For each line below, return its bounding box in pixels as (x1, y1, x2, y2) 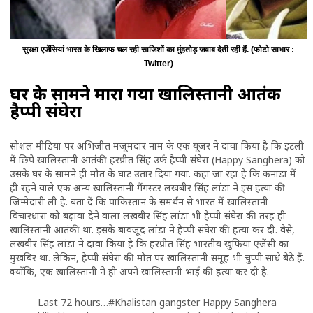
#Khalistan (108, 296, 156, 310)
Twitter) (143, 59, 173, 69)
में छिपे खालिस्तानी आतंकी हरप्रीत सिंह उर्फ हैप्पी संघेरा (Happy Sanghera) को (9, 153, 305, 167)
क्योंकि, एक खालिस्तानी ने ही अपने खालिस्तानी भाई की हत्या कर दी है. (9, 265, 272, 279)
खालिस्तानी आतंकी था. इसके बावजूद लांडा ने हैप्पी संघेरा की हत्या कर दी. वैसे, (9, 223, 295, 237)
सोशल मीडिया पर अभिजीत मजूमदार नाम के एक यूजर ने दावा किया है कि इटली (9, 139, 304, 153)
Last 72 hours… (37, 296, 108, 310)
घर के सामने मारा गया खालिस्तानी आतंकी (9, 82, 281, 105)
